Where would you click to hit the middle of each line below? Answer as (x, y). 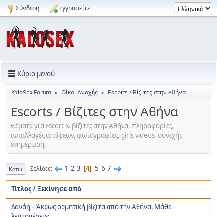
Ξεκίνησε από (59, 189)
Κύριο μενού (36, 73)
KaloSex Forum (31, 92)
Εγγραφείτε (75, 8)
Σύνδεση (28, 8)
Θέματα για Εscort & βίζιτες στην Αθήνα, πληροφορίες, (92, 126)
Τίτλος (21, 189)
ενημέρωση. (28, 144)
